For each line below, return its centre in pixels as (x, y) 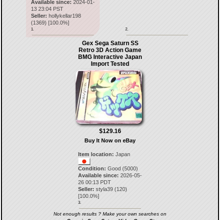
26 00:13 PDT (95, 182)
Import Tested (110, 64)
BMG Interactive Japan (110, 57)
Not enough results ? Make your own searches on (110, 214)
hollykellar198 (65, 16)
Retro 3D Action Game (110, 50)
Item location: (96, 154)
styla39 (104, 189)
